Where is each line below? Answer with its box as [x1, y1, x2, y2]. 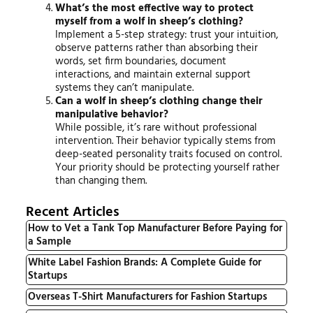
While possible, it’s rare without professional [55, 119, 258, 136]
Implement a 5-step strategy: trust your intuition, [55, 26, 279, 43]
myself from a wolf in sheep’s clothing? [55, 13, 244, 30]
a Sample [27, 233, 71, 250]
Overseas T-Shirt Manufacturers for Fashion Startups [27, 288, 267, 305]
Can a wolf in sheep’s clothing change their [55, 92, 263, 110]
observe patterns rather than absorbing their [55, 39, 259, 57]
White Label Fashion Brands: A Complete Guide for [27, 254, 261, 271]
